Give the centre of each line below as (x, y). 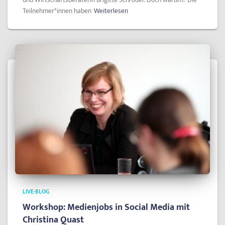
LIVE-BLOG (36, 191)
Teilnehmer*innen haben (57, 11)
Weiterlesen (111, 11)
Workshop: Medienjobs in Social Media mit (106, 207)
